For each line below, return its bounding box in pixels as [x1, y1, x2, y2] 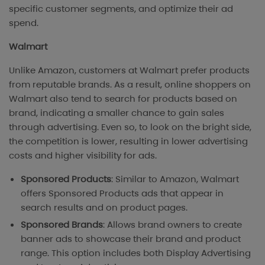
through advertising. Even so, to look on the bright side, [9, 121, 251, 134]
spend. [9, 17, 38, 30]
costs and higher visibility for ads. [9, 149, 157, 162]
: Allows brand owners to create [103, 218, 242, 231]
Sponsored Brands [21, 218, 103, 231]
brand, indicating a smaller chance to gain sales [9, 106, 224, 119]
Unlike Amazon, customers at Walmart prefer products [9, 64, 250, 77]
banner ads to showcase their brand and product [21, 232, 241, 245]
